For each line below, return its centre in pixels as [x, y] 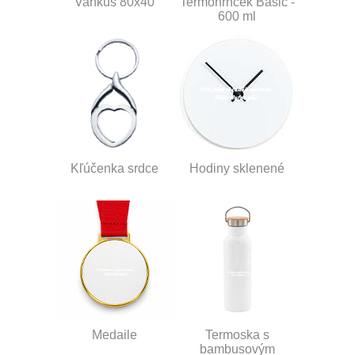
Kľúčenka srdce [114, 168]
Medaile [114, 334]
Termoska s [237, 334]
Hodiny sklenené [237, 168]
